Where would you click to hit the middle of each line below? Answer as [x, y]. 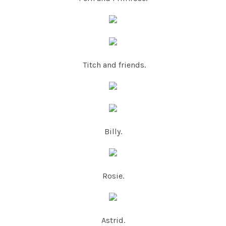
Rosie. [113, 176]
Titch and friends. [113, 65]
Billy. [113, 132]
